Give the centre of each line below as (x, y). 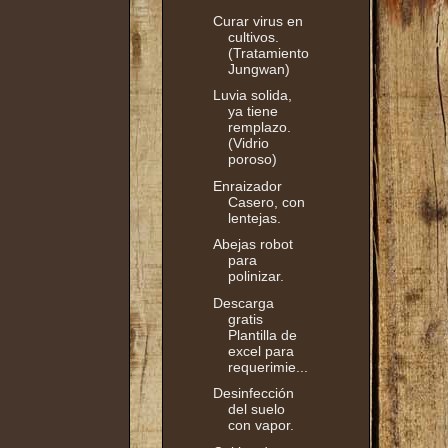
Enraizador (247, 185)
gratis (245, 318)
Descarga (243, 302)
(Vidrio (248, 143)
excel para (260, 350)
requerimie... (267, 366)
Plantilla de (262, 334)
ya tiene (252, 111)
